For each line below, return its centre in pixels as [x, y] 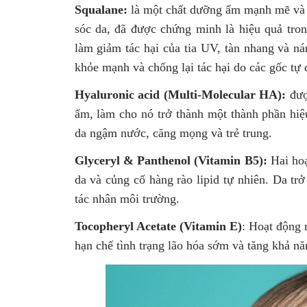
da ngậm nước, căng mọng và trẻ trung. [173, 133]
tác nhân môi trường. [127, 198]
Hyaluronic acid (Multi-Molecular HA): [182, 94]
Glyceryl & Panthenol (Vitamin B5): [171, 160]
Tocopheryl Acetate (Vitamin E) [158, 226]
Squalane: [101, 9]
